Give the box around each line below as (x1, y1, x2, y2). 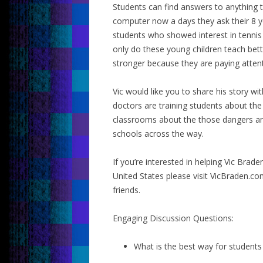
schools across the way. (113, 128, 204, 139)
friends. (113, 184, 140, 195)
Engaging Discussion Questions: (113, 213, 234, 224)
